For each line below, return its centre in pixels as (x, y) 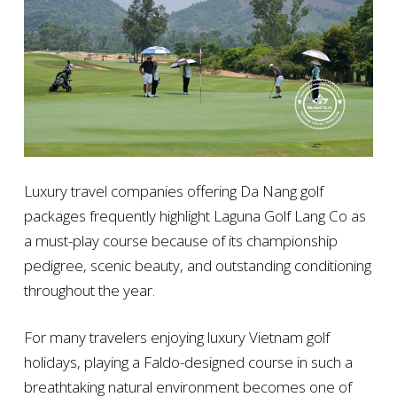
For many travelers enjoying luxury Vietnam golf (176, 337)
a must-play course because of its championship (180, 240)
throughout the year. (89, 290)
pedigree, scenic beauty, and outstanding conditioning (197, 265)
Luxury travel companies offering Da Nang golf (173, 191)
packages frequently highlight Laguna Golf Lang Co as (195, 215)
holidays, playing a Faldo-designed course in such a (188, 362)
